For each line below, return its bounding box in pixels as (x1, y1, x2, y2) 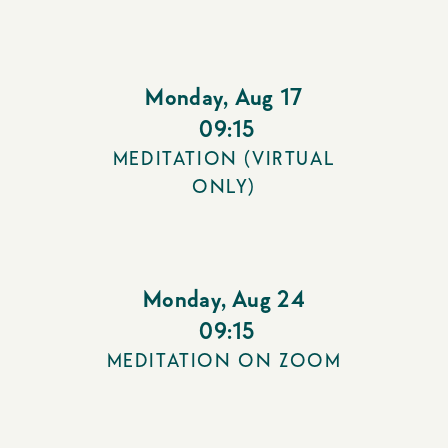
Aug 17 (234, 85, 303, 110)
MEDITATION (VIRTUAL (112, 149, 336, 169)
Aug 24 (232, 287, 306, 312)
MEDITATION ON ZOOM (106, 351, 342, 371)
